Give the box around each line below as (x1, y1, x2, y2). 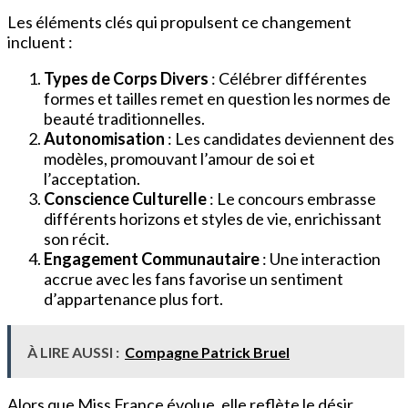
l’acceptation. (44, 168, 140, 189)
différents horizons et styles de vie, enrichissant (44, 208, 382, 229)
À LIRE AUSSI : (27, 342, 119, 361)
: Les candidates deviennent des (168, 127, 394, 148)
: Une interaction (262, 248, 381, 269)
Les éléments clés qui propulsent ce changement (7, 11, 352, 32)
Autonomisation (44, 127, 168, 148)
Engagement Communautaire (44, 248, 262, 269)
